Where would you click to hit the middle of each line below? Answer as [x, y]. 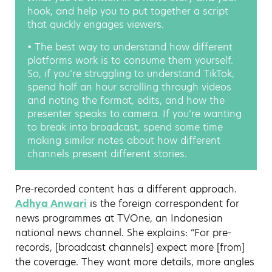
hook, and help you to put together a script [128, 11]
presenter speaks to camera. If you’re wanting [134, 114]
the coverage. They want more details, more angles [135, 262]
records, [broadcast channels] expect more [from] [130, 247]
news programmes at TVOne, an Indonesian [119, 218]
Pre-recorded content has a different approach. [126, 189]
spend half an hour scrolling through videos [129, 87]
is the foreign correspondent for [163, 203]
